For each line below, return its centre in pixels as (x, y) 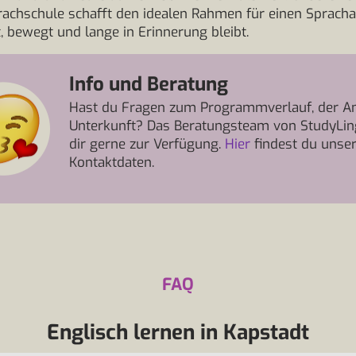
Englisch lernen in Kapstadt (178, 333)
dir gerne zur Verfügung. (147, 144)
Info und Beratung (149, 84)
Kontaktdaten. (112, 163)
